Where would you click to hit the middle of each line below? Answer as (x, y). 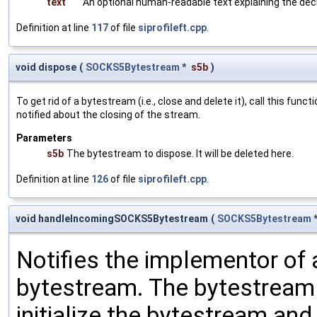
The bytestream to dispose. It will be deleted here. (180, 153)
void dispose (46, 67)
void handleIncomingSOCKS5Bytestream (112, 218)
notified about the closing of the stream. (108, 114)
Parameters (44, 138)
